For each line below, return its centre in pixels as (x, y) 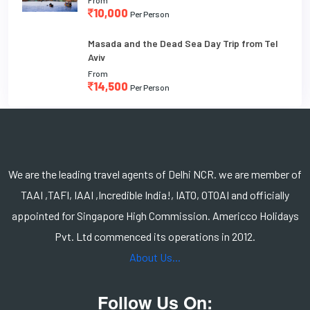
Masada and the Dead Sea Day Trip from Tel (183, 43)
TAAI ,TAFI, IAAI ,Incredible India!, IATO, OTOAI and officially (155, 194)
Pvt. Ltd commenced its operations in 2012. (155, 236)
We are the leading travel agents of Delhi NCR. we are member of (155, 174)
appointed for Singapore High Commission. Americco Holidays (155, 215)
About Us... (155, 257)
